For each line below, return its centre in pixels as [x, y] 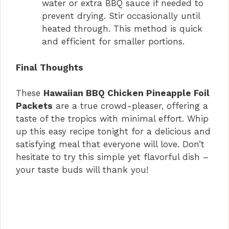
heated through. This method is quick [122, 29]
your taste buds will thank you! [82, 170]
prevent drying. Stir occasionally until [121, 16]
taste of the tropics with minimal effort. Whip [112, 119]
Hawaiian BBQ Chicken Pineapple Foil [127, 93]
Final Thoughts [50, 67]
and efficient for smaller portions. [113, 42]
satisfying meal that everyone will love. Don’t [110, 144]
